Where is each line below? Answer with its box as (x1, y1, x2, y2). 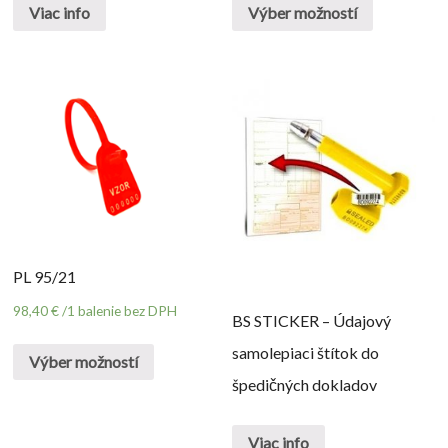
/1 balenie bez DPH (62, 301, 178, 319)
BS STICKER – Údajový (232, 311, 392, 331)
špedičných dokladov (232, 375, 378, 395)
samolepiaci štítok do (232, 343, 380, 363)
